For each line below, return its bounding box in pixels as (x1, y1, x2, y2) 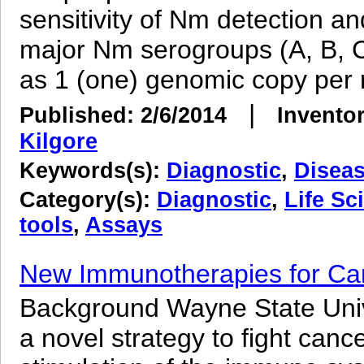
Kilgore (19, 128, 97, 154)
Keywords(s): (19, 158, 167, 183)
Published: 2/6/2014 (19, 102, 227, 128)
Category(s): (19, 187, 157, 212)
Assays (85, 212, 162, 237)
